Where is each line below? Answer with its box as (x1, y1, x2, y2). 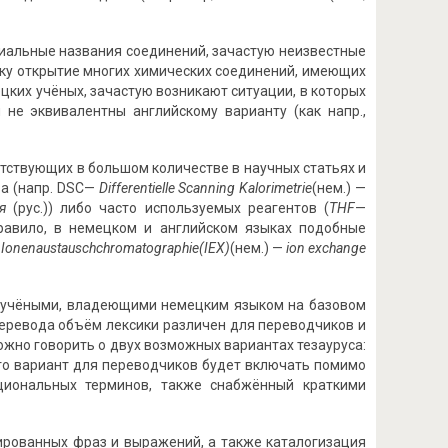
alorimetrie (248, 180, 313, 196)
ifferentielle (107, 180, 179, 196)
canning (186, 180, 240, 196)
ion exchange (285, 240, 366, 256)
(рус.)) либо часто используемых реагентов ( (12, 200, 330, 216)
